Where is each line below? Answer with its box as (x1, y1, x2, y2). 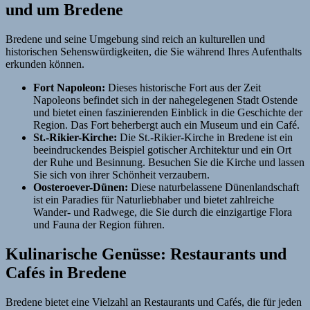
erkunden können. (6, 57, 84, 70)
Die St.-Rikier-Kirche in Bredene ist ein (117, 131, 293, 143)
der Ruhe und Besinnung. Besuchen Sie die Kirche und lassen (33, 156, 304, 168)
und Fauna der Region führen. (33, 218, 165, 230)
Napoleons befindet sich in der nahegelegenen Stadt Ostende (33, 93, 298, 106)
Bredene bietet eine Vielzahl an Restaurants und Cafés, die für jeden (6, 295, 302, 308)
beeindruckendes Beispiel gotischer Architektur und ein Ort (33, 143, 291, 156)
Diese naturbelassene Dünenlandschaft (128, 181, 299, 193)
